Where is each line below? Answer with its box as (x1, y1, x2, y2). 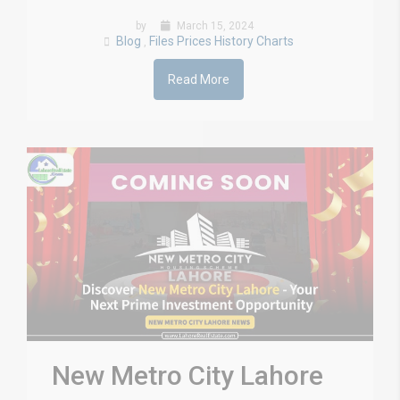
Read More (168, 71, 229, 87)
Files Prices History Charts (149, 33, 294, 48)
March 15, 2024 (173, 19, 254, 32)
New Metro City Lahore (52, 359, 323, 391)
